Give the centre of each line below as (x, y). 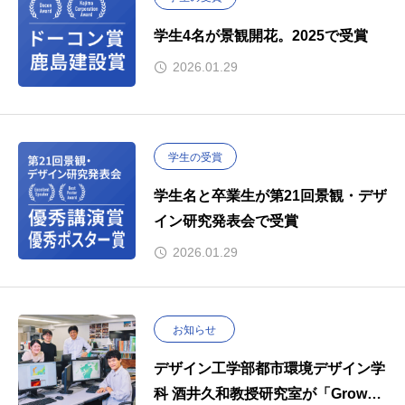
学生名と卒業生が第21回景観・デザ (270, 196)
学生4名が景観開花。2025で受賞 (261, 36)
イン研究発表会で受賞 (226, 221)
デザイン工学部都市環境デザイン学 (269, 368)
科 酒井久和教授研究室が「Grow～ (268, 393)
